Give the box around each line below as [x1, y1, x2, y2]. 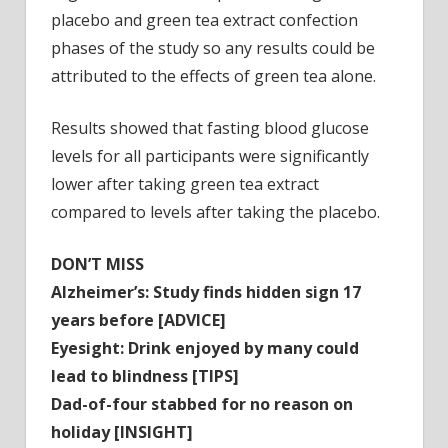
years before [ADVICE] [51, 309, 226, 332]
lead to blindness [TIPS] [51, 365, 239, 388]
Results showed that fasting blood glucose [51, 117, 369, 140]
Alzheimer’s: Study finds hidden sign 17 [51, 281, 361, 304]
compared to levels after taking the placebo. [51, 201, 380, 224]
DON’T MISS [51, 253, 144, 276]
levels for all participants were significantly [51, 145, 369, 168]
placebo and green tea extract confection [51, 9, 358, 32]
